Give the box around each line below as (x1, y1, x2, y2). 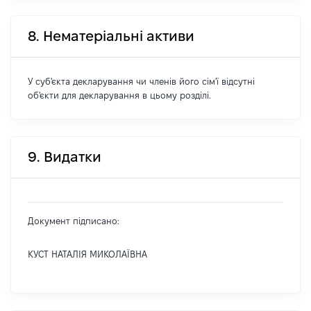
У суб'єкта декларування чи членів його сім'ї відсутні (28, 76, 255, 86)
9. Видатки (28, 149, 101, 165)
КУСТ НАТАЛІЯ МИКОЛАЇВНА (28, 249, 147, 259)
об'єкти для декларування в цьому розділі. (28, 90, 211, 100)
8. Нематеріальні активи (28, 28, 194, 44)
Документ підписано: (28, 216, 119, 226)
